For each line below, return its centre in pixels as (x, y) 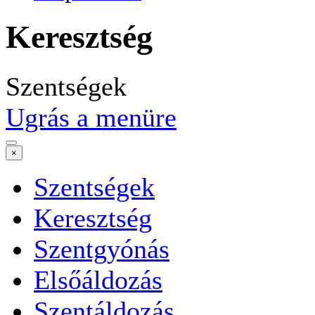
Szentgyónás (102, 249)
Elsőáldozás (98, 279)
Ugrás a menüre (91, 117)
